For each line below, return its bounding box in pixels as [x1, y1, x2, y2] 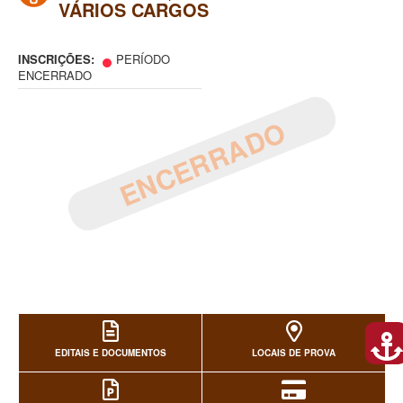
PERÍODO [116, 50, 170, 67]
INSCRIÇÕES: [18, 50, 98, 67]
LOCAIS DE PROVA [252, 346, 336, 359]
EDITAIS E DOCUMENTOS [54, 346, 166, 359]
